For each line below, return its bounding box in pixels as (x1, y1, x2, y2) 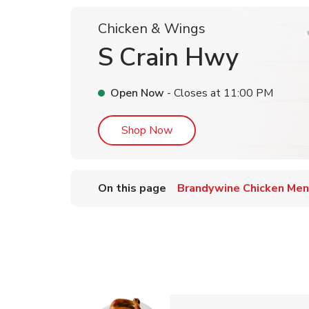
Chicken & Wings (98, 19, 206, 38)
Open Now (110, 86, 164, 101)
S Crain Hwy (98, 41, 239, 74)
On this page (98, 181, 166, 196)
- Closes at (164, 86, 221, 101)
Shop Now (121, 123, 172, 138)
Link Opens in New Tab (172, 122, 284, 137)
